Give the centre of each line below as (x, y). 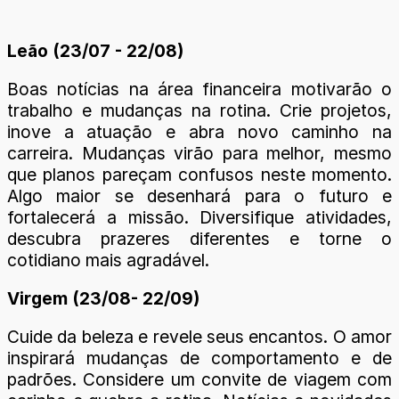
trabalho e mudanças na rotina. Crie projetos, (199, 110)
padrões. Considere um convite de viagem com (199, 380)
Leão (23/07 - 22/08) (95, 50)
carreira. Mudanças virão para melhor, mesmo (199, 153)
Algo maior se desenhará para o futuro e (199, 195)
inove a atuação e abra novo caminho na (199, 131)
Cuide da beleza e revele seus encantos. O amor (199, 337)
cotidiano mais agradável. (108, 260)
